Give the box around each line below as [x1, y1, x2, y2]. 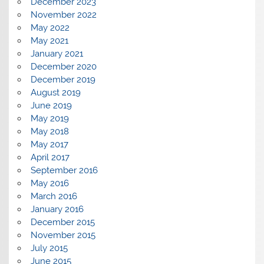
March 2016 [30, 191, 77, 202]
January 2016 [30, 204, 84, 215]
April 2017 [30, 152, 70, 163]
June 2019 [30, 100, 72, 111]
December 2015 [30, 217, 95, 228]
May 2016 [30, 178, 69, 189]
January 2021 [30, 48, 83, 60]
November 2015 [30, 230, 95, 241]
